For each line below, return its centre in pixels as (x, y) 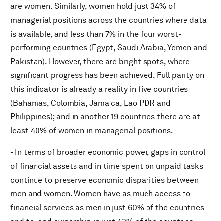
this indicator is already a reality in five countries (99, 89)
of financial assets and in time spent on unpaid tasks (107, 166)
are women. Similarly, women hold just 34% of (93, 6)
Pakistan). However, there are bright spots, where (100, 61)
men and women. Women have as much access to (100, 194)
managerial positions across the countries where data (109, 20)
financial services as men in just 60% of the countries (107, 207)
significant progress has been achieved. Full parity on (107, 75)
